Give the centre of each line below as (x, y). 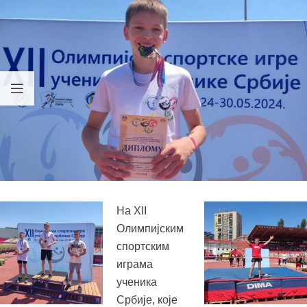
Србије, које (147, 299)
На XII (132, 210)
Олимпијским (150, 228)
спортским (143, 246)
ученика (137, 282)
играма (135, 264)
